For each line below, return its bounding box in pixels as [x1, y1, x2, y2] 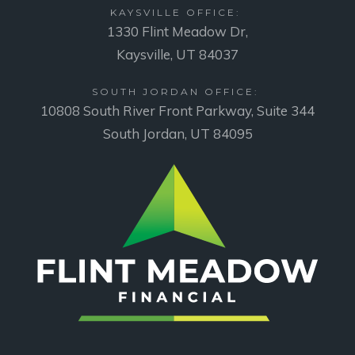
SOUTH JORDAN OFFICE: [91, 85, 264, 97]
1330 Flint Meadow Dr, [107, 22, 248, 40]
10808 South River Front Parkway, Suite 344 [40, 101, 315, 119]
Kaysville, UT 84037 [116, 45, 239, 63]
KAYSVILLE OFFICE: [109, 6, 246, 18]
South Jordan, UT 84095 [102, 124, 253, 142]
